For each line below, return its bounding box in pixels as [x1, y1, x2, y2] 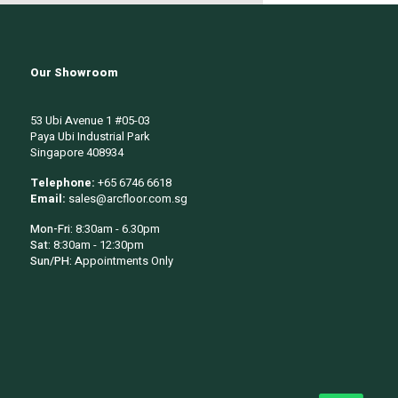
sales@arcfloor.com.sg [68, 189, 187, 207]
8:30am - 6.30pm [76, 219, 160, 237]
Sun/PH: [30, 251, 75, 269]
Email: [30, 189, 68, 207]
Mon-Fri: [30, 219, 73, 237]
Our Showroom [30, 63, 118, 81]
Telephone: [30, 173, 98, 191]
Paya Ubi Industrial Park [30, 127, 150, 145]
